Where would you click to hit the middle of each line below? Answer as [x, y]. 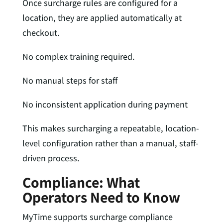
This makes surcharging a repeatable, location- [111, 128]
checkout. [41, 33]
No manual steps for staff [70, 81]
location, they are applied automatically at [102, 18]
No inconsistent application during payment [105, 105]
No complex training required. [78, 57]
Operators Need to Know [101, 197]
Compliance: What [81, 182]
